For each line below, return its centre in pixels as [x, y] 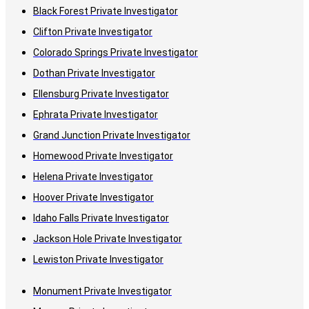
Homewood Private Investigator [103, 156]
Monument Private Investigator [102, 291]
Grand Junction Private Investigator [112, 136]
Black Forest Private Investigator [106, 11]
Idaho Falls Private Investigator [101, 218]
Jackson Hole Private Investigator [108, 239]
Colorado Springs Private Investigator [116, 53]
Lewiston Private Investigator [98, 260]
